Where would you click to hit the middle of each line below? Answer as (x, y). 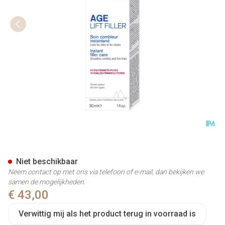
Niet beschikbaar (47, 161)
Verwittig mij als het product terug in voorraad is (107, 214)
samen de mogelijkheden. (47, 182)
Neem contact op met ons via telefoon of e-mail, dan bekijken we (106, 172)
